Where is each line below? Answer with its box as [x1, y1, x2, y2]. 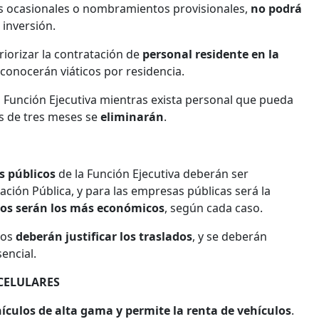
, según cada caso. [164, 199, 263, 216]
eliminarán [98, 108, 164, 125]
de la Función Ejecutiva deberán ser [58, 165, 249, 182]
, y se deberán [192, 228, 267, 244]
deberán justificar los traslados [16, 228, 192, 244]
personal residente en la [142, 46, 279, 62]
